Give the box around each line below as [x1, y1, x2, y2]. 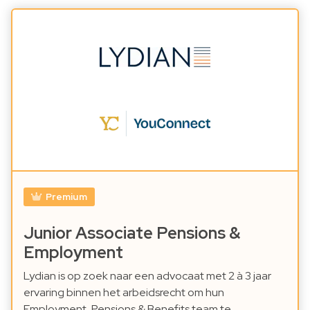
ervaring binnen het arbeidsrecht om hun [24, 285, 224, 300]
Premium [45, 190, 87, 203]
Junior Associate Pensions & [24, 222, 241, 244]
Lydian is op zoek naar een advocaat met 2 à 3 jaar [24, 268, 271, 284]
